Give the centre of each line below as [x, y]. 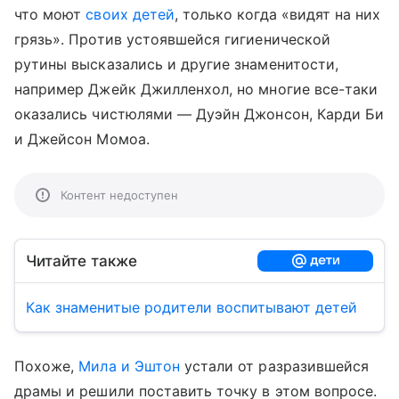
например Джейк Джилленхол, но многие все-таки [196, 89]
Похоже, [47, 366]
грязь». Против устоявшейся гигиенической [172, 39]
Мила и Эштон [129, 366]
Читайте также [81, 261]
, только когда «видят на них [277, 14]
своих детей [130, 14]
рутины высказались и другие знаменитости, [176, 64]
